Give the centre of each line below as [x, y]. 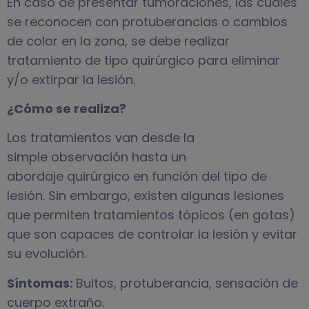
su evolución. [47, 254]
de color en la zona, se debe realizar [118, 41]
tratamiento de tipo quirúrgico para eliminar [143, 60]
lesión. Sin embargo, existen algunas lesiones [146, 196]
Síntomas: [41, 283]
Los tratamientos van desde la [101, 138]
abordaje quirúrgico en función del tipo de [137, 177]
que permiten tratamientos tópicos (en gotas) [151, 215]
